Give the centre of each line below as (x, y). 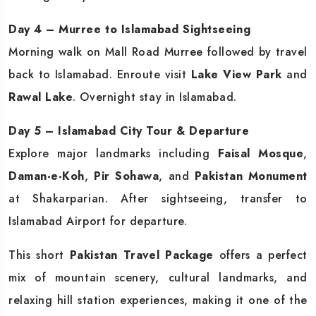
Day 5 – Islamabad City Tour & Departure (129, 130)
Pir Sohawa (127, 176)
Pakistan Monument (251, 176)
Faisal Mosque (261, 153)
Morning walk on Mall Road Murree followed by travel (158, 51)
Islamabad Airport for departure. (98, 221)
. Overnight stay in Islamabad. (155, 97)
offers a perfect (260, 255)
